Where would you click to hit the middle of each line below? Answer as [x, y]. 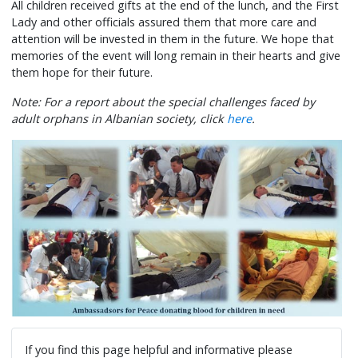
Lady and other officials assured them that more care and [164, 22]
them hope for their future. [82, 72]
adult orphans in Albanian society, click [119, 118]
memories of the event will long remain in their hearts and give [176, 55]
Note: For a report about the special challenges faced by [163, 101]
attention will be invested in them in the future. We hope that [173, 38]
